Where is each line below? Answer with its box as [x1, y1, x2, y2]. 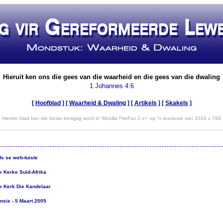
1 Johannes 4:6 [89, 82, 134, 90]
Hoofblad [35, 100, 61, 107]
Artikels [134, 100, 157, 107]
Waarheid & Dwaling [69, 100, 126, 107]
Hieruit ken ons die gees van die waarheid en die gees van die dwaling [3, 73, 220, 81]
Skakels [165, 100, 188, 107]
